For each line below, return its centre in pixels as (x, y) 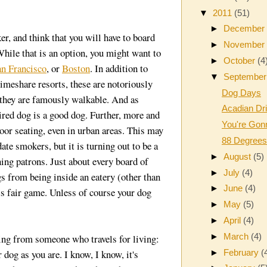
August (239, 156)
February (243, 252)
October (241, 61)
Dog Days (241, 92)
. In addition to (119, 69)
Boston (76, 69)
